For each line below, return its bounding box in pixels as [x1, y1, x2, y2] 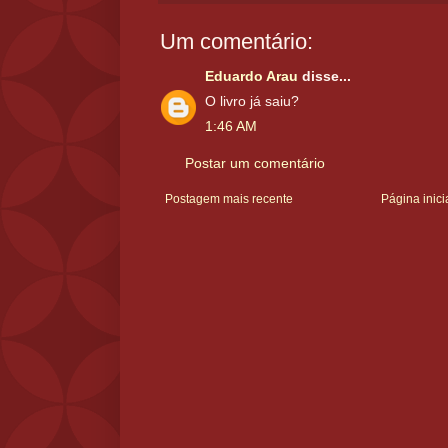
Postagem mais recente [165, 192, 293, 207]
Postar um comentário [185, 156, 325, 172]
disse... [298, 69, 351, 85]
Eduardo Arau [205, 69, 298, 85]
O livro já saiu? [205, 94, 299, 110]
